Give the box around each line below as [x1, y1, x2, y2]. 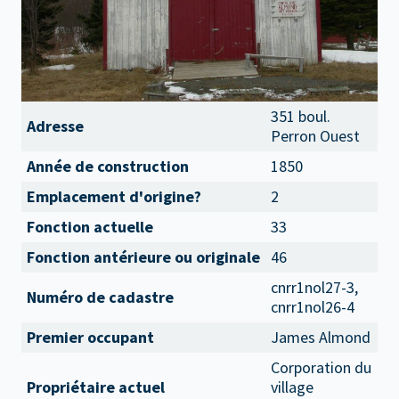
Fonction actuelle [27, 216, 153, 237]
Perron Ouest [271, 126, 360, 146]
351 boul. [271, 106, 330, 126]
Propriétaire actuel [27, 377, 165, 397]
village [271, 377, 313, 397]
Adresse [27, 116, 84, 136]
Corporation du [271, 357, 371, 378]
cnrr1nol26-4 [271, 297, 354, 317]
